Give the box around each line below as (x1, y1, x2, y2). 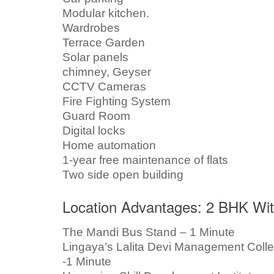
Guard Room (62, 109, 130, 122)
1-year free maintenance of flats (62, 153, 228, 166)
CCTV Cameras (62, 80, 146, 93)
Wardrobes (62, 21, 120, 34)
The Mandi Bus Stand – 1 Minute (62, 225, 235, 239)
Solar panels (62, 50, 128, 64)
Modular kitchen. (62, 6, 149, 20)
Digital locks (62, 124, 125, 137)
